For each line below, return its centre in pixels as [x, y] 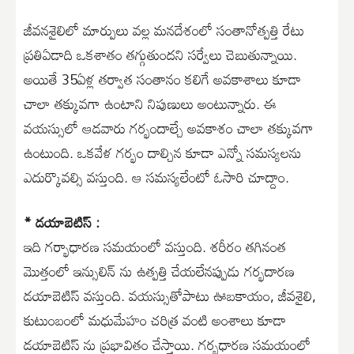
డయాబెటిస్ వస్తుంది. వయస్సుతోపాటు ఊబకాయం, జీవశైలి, [170, 295]
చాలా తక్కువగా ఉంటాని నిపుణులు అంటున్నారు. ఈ [150, 103]
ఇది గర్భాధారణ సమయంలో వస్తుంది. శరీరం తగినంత [155, 246]
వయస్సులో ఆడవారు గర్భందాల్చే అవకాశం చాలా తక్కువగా [169, 128]
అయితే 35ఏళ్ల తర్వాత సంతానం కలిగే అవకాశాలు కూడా [162, 79]
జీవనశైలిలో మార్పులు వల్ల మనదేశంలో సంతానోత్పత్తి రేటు [164, 30]
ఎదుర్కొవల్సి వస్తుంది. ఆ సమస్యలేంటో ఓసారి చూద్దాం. [156, 177]
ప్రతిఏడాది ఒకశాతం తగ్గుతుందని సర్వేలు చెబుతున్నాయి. [160, 54]
